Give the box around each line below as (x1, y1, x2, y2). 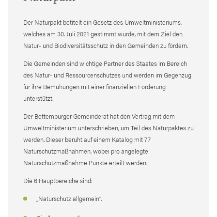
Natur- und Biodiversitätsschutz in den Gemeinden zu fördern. (23, 40, 188, 50)
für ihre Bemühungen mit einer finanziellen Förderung (23, 81, 166, 91)
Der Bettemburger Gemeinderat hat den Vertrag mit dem (23, 111, 175, 121)
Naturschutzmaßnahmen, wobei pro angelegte (23, 146, 148, 155)
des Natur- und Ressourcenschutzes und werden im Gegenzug (23, 70, 191, 79)
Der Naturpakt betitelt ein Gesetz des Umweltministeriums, (23, 17, 182, 27)
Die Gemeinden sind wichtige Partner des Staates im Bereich (23, 58, 187, 68)
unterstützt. (23, 93, 53, 103)
